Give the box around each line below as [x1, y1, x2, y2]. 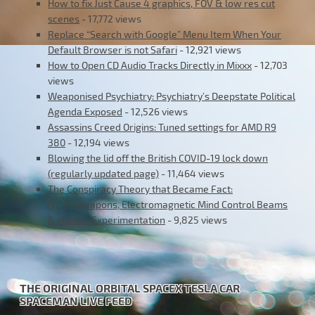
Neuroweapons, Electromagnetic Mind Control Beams [48, 198, 288, 210]
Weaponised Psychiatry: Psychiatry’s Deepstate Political [48, 89, 295, 102]
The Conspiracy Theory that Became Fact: [48, 182, 233, 195]
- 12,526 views [122, 105, 188, 117]
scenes [48, 12, 79, 25]
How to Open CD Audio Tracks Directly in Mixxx [48, 58, 252, 71]
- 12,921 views [177, 43, 241, 56]
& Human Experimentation [48, 213, 165, 226]
